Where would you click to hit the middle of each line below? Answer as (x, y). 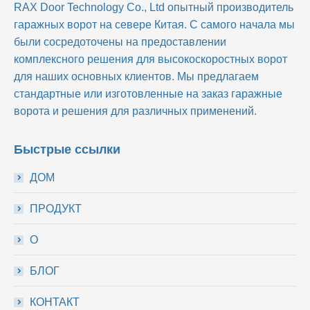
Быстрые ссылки (67, 149)
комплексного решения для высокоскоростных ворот (151, 59)
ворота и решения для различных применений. (135, 111)
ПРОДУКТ (56, 209)
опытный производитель (230, 7)
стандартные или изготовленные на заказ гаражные (148, 94)
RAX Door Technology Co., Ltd (91, 7)
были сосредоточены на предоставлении (120, 42)
